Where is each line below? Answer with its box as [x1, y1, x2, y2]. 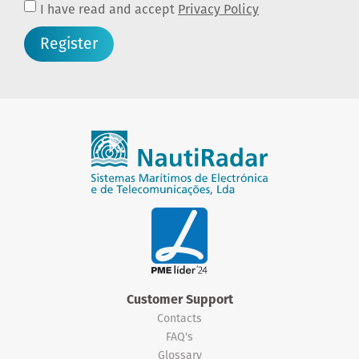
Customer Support [126, 290, 233, 309]
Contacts [157, 310, 202, 327]
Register [40, 33, 98, 55]
